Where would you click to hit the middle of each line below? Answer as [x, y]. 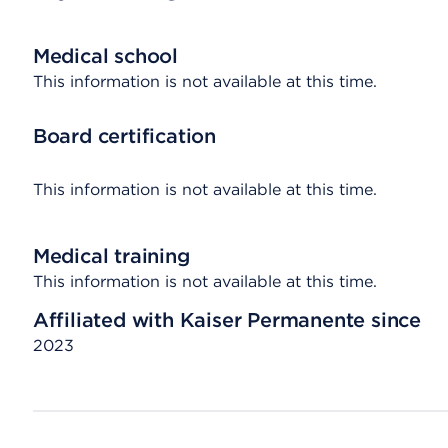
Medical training [111, 256]
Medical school [105, 56]
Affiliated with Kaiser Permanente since [226, 320]
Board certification [124, 136]
